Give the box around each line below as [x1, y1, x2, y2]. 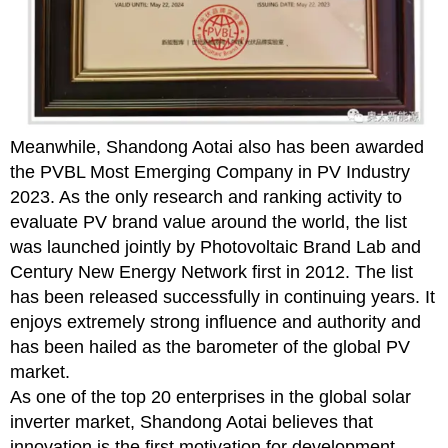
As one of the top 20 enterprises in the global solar [10, 387, 411, 408]
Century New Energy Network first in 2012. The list [10, 262, 413, 283]
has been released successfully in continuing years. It [10, 287, 435, 308]
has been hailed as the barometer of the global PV [10, 337, 410, 358]
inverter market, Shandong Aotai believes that [10, 412, 373, 433]
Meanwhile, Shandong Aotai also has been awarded [10, 137, 424, 158]
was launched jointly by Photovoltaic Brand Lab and [10, 237, 421, 258]
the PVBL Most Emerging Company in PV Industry [10, 162, 410, 183]
